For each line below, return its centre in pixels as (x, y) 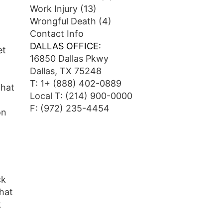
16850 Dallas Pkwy (69, 58)
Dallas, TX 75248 (65, 71)
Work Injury (54, 9)
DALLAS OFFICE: (65, 46)
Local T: (47, 96)
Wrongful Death (63, 21)
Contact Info (56, 34)
